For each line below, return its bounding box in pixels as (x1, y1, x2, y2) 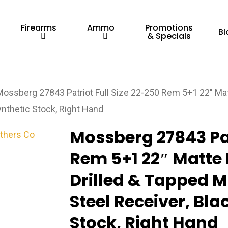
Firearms (21, 21, 57, 34)
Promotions (145, 22, 193, 34)
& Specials (147, 30, 191, 42)
